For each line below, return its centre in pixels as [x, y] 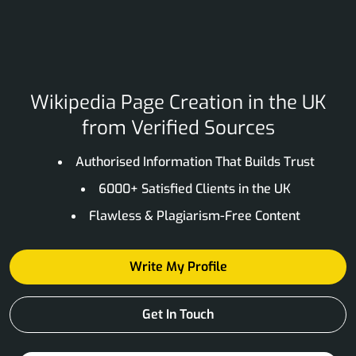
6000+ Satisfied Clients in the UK [195, 188]
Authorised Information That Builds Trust [195, 161]
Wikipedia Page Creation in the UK [178, 102]
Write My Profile [178, 266]
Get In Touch [178, 314]
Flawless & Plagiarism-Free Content [195, 215]
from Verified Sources [178, 128]
